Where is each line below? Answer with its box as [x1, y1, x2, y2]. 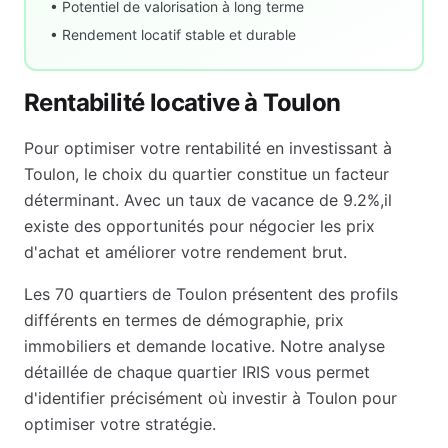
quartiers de [74, 284, 176, 304]
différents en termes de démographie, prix [24, 310, 344, 330]
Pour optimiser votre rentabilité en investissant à [24, 138, 392, 158]
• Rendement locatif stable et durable [50, 26, 296, 43]
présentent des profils [227, 284, 398, 304]
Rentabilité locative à [24, 88, 264, 117]
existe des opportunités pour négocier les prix [24, 216, 375, 236]
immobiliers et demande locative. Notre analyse [24, 336, 385, 356]
